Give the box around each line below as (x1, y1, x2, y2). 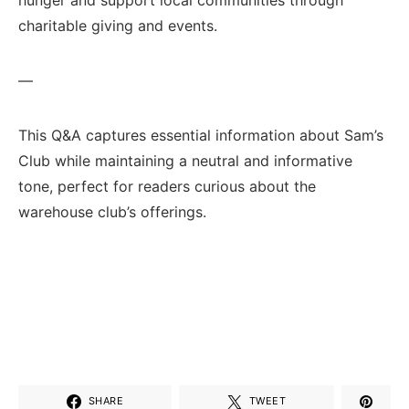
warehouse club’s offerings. (18, 202, 206, 221)
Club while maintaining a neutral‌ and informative (18, 151, 352, 170)
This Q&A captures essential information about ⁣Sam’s (18, 125, 383, 144)
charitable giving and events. (18, 16, 217, 35)
